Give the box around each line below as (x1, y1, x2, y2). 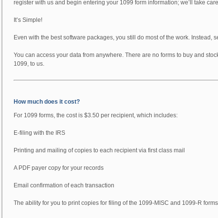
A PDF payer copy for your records (14, 164, 104, 171)
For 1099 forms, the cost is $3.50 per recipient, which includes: (14, 112, 178, 119)
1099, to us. (14, 60, 44, 67)
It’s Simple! (14, 17, 42, 23)
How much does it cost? (14, 98, 80, 105)
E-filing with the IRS (14, 129, 65, 136)
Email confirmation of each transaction (14, 182, 114, 189)
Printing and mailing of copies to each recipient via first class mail (14, 147, 185, 154)
